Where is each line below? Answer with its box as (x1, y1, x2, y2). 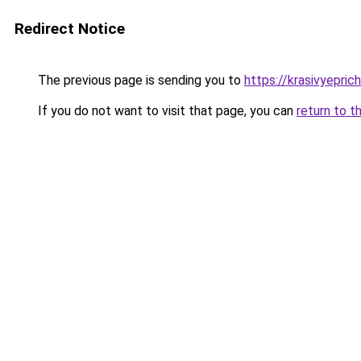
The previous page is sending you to (35, 73, 244, 88)
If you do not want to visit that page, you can (35, 103, 297, 118)
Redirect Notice (15, 19, 125, 38)
